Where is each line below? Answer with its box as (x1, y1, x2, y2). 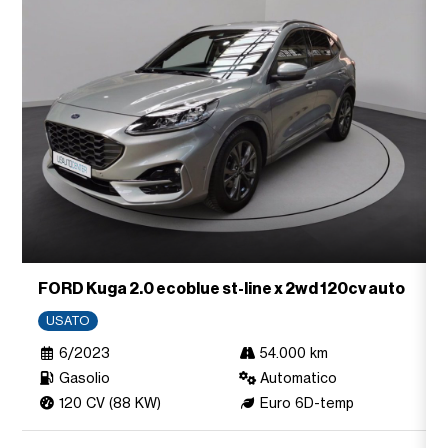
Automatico (256, 370, 337, 387)
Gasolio (55, 370, 110, 387)
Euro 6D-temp (256, 395, 354, 412)
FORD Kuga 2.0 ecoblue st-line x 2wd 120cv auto (38, 281, 405, 298)
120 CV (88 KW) (55, 395, 161, 412)
